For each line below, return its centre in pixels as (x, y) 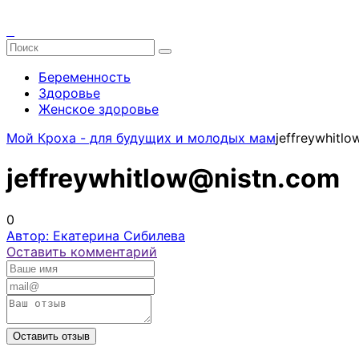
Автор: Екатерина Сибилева (96, 235)
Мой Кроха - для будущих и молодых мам (141, 138)
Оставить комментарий (82, 251)
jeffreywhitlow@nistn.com (173, 179)
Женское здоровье (99, 109)
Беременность (85, 77)
